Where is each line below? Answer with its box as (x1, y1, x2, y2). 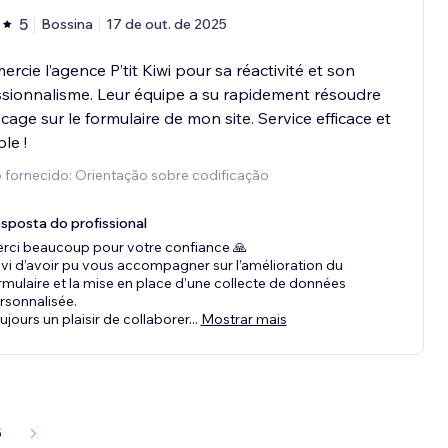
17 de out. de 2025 (105, 15, 227, 34)
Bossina (40, 15, 93, 34)
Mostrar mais (200, 310, 287, 329)
